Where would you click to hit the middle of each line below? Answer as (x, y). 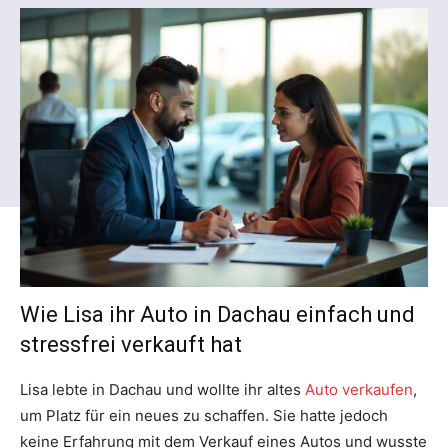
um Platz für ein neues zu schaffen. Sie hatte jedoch (204, 415)
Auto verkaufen (359, 389)
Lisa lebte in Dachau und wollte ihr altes (162, 389)
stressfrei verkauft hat (131, 344)
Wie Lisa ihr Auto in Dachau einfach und (217, 314)
